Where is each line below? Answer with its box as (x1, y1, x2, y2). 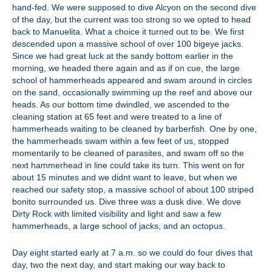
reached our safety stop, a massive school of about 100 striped (12, 185, 254, 194)
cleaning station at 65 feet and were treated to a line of (12, 112, 222, 121)
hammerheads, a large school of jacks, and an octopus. (12, 221, 225, 231)
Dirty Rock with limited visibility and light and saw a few (12, 209, 221, 219)
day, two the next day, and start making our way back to (12, 260, 225, 270)
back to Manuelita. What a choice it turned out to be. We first (12, 27, 244, 36)
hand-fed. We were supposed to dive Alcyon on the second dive (12, 2, 256, 12)
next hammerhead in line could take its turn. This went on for (12, 160, 245, 170)
